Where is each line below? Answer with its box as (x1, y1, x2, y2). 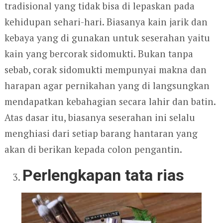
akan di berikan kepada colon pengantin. (4, 143, 182, 155)
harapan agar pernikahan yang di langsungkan (4, 79, 210, 92)
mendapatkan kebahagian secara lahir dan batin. (4, 95, 216, 108)
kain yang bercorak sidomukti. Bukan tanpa (4, 47, 193, 60)
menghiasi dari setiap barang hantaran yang (4, 127, 198, 139)
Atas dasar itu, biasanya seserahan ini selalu (4, 111, 195, 123)
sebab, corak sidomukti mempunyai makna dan (4, 63, 207, 76)
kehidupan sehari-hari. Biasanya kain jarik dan (4, 15, 208, 28)
